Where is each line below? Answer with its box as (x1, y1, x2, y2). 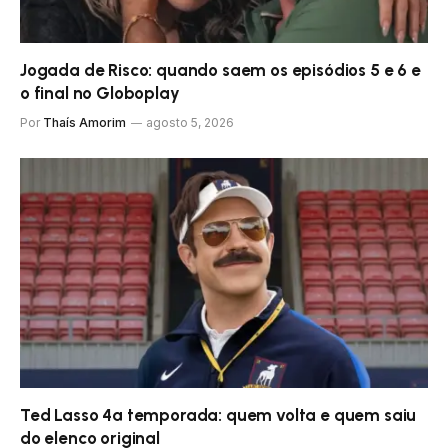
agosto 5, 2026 (146, 115, 234, 131)
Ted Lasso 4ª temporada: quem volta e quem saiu (20, 404, 417, 425)
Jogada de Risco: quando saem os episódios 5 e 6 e (20, 60, 421, 81)
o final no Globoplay (20, 83, 180, 104)
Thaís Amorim (43, 115, 126, 131)
